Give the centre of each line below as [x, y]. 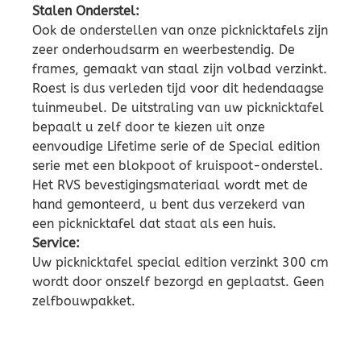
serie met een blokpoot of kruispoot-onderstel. [178, 166]
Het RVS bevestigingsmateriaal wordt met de [170, 185]
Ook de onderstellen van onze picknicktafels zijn [180, 31]
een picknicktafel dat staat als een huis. [154, 224]
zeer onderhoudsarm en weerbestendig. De [164, 50]
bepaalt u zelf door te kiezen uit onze [149, 127]
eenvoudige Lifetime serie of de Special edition [176, 147]
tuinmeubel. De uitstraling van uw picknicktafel [178, 108]
